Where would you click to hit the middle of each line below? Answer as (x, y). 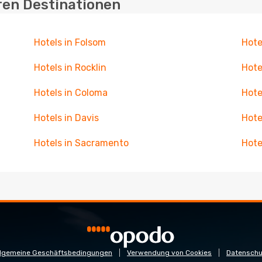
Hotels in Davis (66, 118)
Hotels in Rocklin (70, 68)
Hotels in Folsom (70, 42)
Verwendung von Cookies (169, 253)
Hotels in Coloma (70, 93)
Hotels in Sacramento (81, 143)
